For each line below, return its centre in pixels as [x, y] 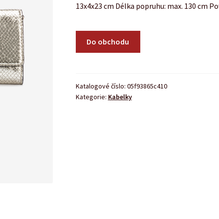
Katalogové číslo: [101, 86]
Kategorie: [92, 97]
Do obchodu [108, 42]
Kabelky [120, 97]
